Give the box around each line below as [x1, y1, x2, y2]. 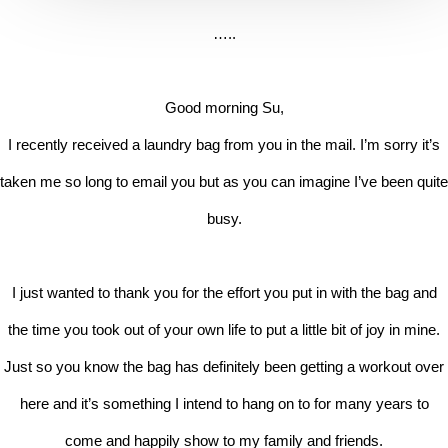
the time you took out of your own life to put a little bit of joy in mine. [8, 320, 440, 338]
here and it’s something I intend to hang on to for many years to [19, 394, 429, 412]
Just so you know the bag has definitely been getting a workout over [4, 357, 444, 375]
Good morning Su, [164, 98, 284, 116]
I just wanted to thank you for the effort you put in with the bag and [11, 283, 437, 301]
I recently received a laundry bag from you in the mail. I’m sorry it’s [8, 135, 440, 153]
